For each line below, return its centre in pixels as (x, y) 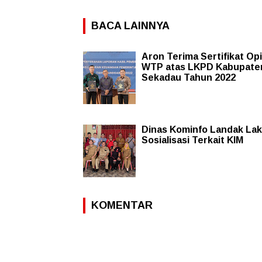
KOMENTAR (122, 205)
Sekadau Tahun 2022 (189, 77)
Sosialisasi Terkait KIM (192, 140)
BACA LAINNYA (130, 25)
